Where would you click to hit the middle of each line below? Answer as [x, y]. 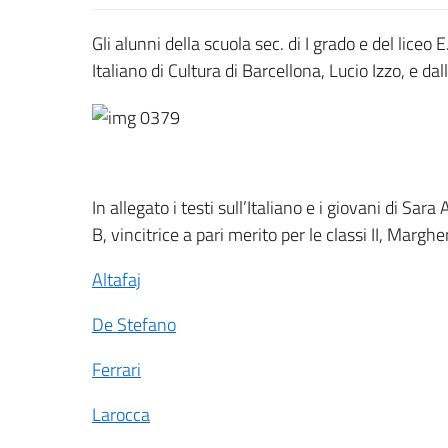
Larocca [121, 414]
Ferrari [116, 369]
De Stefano [134, 324]
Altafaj [116, 279]
